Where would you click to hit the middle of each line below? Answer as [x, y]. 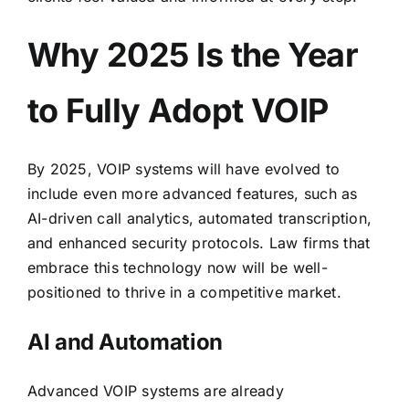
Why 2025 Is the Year [193, 54]
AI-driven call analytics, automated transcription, [199, 218]
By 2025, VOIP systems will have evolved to [184, 168]
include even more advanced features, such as [192, 193]
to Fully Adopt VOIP [178, 110]
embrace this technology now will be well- [177, 267]
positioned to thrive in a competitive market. [184, 292]
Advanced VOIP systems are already [155, 390]
